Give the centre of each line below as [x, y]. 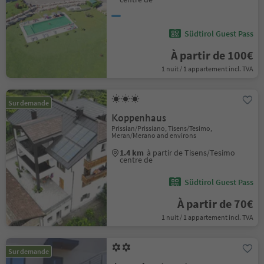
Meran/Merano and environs [154, 135]
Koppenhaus [139, 118]
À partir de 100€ [212, 55]
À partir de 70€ [215, 204]
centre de [136, 160]
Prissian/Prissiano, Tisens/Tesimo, [162, 128]
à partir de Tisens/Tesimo [191, 153]
